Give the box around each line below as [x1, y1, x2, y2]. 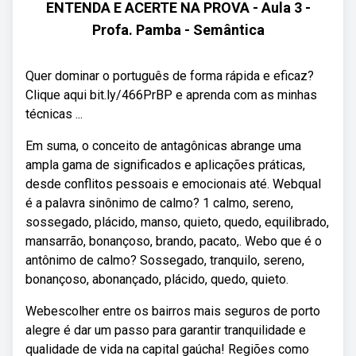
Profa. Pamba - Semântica [91, 21, 265, 38]
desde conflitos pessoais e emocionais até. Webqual [25, 176, 321, 192]
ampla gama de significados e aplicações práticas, [25, 157, 305, 172]
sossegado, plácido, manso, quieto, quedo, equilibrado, [25, 215, 329, 230]
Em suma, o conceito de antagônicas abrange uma [25, 138, 301, 153]
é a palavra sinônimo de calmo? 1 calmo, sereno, [25, 195, 293, 211]
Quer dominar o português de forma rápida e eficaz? [25, 68, 314, 83]
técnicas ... [25, 106, 83, 122]
